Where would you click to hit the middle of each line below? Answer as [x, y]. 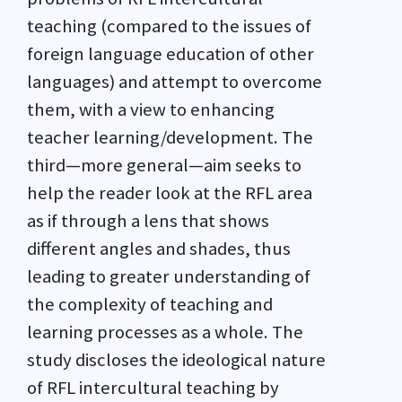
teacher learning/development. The [170, 138]
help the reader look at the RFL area [170, 193]
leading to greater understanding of [169, 277]
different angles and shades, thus [159, 249]
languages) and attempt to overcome [175, 82]
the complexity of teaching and [150, 305]
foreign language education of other [170, 54]
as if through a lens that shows [148, 221]
